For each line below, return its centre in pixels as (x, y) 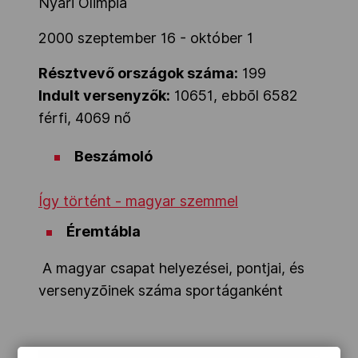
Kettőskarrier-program (125, 28)
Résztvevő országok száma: (138, 74)
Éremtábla (103, 232)
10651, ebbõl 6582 (234, 96)
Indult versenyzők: (104, 96)
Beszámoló (113, 157)
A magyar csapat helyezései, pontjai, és (171, 268)
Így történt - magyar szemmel (138, 201)
